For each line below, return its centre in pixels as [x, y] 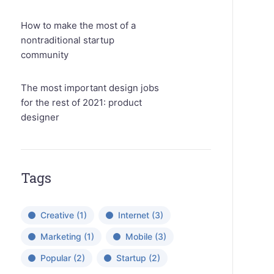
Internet [133, 215]
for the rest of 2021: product [81, 102]
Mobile [139, 236]
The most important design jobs [90, 88]
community [44, 55]
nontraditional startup [67, 40]
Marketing [61, 236]
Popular [55, 258]
